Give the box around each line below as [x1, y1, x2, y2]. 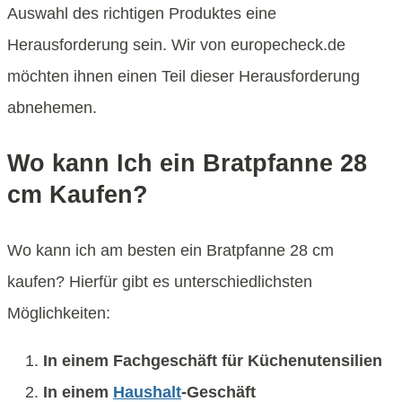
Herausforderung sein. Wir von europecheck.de [7, 36, 345, 55]
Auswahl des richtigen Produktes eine [7, 4, 276, 23]
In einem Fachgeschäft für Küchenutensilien [43, 352, 382, 371]
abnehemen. [7, 99, 97, 118]
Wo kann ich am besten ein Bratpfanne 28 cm [7, 241, 334, 260]
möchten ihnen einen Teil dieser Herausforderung [7, 67, 360, 86]
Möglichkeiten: [7, 304, 110, 323]
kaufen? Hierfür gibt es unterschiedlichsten [7, 273, 312, 292]
